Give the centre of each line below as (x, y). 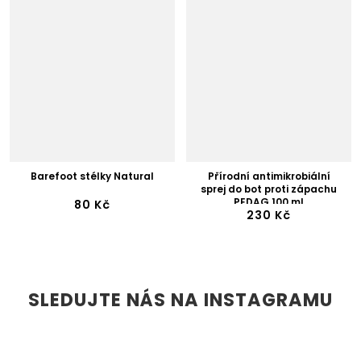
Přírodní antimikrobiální (269, 176)
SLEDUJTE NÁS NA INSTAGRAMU (180, 299)
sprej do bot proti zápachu (269, 189)
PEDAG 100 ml (269, 202)
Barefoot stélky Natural (92, 176)
